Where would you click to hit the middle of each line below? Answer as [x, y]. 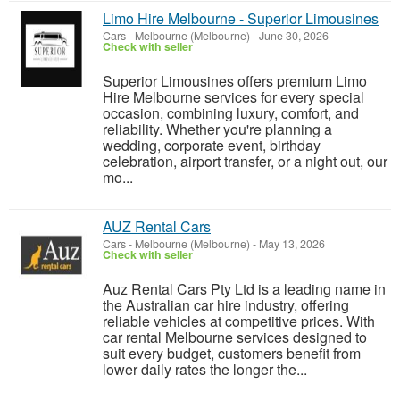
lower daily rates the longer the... [205, 369]
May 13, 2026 [291, 244]
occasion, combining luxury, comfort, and [231, 113]
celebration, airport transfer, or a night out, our [245, 161]
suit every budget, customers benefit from [232, 353]
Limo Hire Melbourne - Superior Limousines [241, 18]
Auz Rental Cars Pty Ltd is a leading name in [244, 289]
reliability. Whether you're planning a [217, 129]
